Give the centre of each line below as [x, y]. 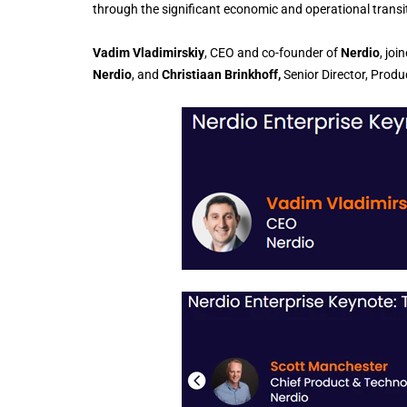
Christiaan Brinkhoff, [223, 74]
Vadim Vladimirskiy [149, 52]
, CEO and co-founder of [273, 52]
